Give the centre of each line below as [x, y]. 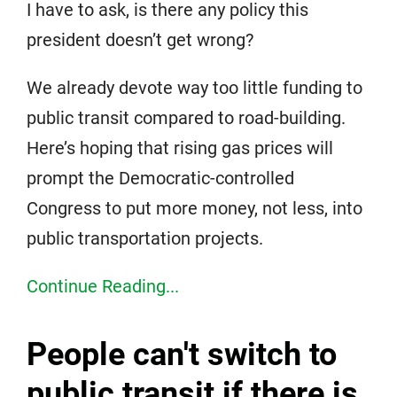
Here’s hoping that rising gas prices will [180, 148]
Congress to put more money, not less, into [195, 208]
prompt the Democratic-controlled [160, 178]
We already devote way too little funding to [195, 88]
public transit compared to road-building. [186, 118]
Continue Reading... [103, 286]
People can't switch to [182, 354]
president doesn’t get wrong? [140, 40]
